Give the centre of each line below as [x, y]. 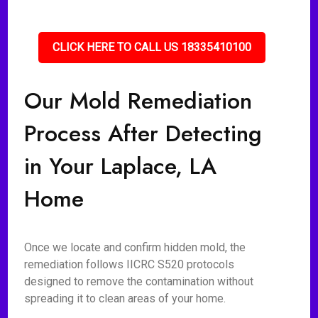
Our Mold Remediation [138, 101]
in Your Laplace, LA [121, 166]
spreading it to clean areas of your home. [125, 298]
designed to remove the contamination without [139, 281]
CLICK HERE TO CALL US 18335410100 [152, 47]
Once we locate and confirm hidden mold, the [135, 247]
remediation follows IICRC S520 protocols [130, 264]
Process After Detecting [143, 133]
